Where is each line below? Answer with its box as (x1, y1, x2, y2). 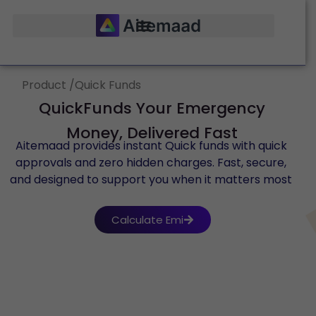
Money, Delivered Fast (66, 122, 238, 145)
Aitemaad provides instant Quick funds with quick (15, 138, 287, 154)
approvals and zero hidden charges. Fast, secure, (16, 154, 286, 171)
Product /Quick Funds (22, 77, 141, 93)
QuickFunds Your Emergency (38, 97, 265, 120)
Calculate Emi (111, 212, 183, 227)
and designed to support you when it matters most (10, 171, 292, 188)
